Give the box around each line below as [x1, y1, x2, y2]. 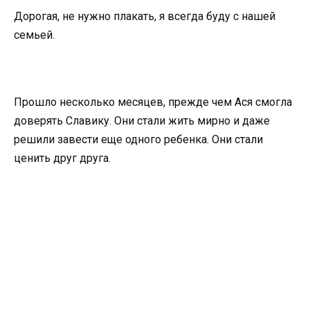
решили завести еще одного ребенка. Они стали [14, 133, 263, 147]
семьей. [14, 28, 55, 42]
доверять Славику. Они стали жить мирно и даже [14, 114, 270, 128]
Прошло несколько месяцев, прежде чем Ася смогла [14, 95, 292, 109]
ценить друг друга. [14, 152, 111, 165]
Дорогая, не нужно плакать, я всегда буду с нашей [14, 9, 275, 23]
